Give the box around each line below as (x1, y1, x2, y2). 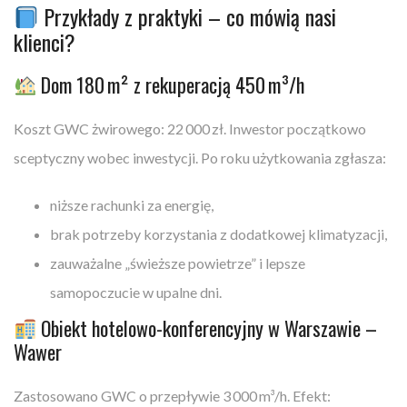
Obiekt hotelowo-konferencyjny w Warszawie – (36, 313, 378, 342)
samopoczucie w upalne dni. (50, 283, 222, 301)
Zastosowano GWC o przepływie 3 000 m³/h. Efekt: (14, 386, 331, 404)
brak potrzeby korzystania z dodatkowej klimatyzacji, (50, 224, 387, 243)
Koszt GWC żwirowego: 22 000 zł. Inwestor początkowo (14, 119, 366, 137)
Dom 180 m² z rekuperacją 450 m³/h (36, 69, 305, 99)
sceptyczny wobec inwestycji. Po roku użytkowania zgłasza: (14, 148, 386, 166)
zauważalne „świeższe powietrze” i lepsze (50, 253, 305, 272)
